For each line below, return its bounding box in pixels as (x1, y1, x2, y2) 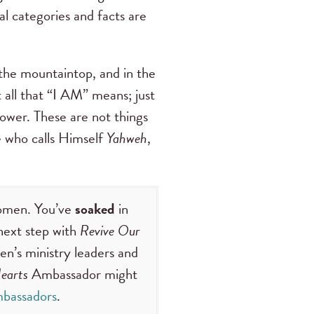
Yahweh (107, 127, 147, 150)
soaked (74, 198, 115, 221)
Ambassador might (27, 263, 137, 286)
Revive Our (80, 219, 140, 243)
